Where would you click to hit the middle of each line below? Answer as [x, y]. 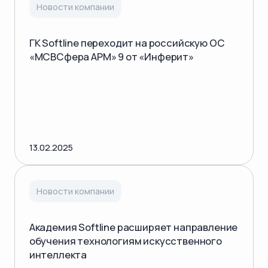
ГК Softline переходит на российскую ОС [127, 42]
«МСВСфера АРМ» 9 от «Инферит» [111, 56]
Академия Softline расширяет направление [133, 227]
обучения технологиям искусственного [125, 241]
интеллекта [58, 255]
